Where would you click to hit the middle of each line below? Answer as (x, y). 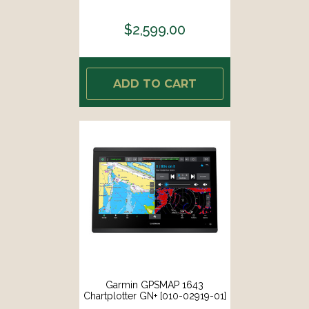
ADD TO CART (154, 83)
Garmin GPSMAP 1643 (154, 285)
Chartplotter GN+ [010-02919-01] (154, 296)
